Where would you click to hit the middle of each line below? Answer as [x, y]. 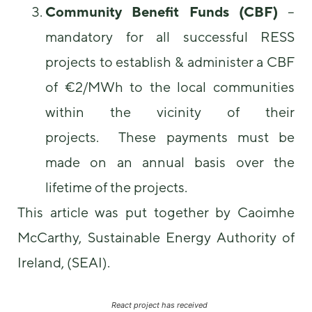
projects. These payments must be [170, 137]
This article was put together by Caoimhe [156, 212]
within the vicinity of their [170, 112]
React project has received [159, 305]
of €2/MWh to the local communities [170, 87]
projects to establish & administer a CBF [170, 62]
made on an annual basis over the [170, 162]
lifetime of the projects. [116, 187]
